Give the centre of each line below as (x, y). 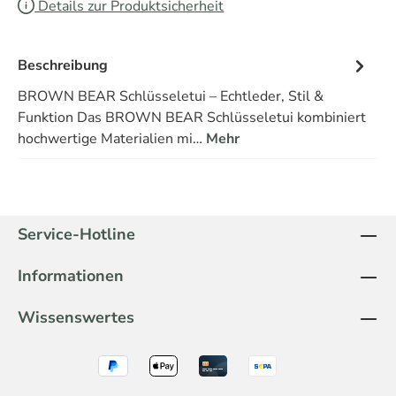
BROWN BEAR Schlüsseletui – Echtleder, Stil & (171, 96)
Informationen (71, 275)
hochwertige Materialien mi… (112, 138)
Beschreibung (63, 66)
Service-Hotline (76, 234)
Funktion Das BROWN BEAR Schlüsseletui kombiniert (192, 117)
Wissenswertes (76, 317)
